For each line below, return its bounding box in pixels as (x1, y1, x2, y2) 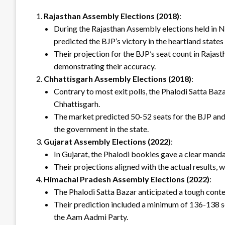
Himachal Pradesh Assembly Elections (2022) (44, 174, 209, 184)
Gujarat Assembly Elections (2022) (44, 137, 171, 147)
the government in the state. (54, 124, 149, 134)
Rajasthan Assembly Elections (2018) (44, 11, 179, 21)
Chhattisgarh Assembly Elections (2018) (44, 74, 191, 84)
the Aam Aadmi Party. (54, 212, 128, 222)
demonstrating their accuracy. (54, 61, 156, 71)
